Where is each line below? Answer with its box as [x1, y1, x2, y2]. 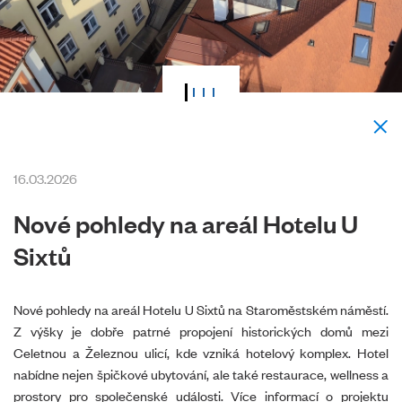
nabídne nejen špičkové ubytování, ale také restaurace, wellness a [13, 364, 389, 384]
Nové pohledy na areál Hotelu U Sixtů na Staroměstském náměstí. [13, 300, 389, 319]
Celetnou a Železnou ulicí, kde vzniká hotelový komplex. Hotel [13, 343, 389, 363]
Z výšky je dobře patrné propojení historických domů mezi [13, 321, 389, 341]
